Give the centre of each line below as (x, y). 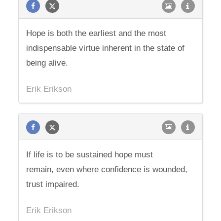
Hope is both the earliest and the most (96, 33)
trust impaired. (53, 184)
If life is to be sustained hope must (90, 155)
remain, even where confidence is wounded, (107, 169)
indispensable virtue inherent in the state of (106, 48)
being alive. (47, 63)
